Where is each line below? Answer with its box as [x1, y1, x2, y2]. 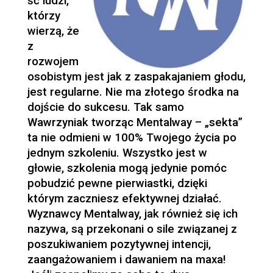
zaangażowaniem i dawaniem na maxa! [27, 253, 226, 267]
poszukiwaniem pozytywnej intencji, [27, 238, 211, 252]
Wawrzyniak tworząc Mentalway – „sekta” [27, 116, 243, 130]
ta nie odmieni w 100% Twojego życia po [27, 131, 236, 145]
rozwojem [27, 55, 79, 69]
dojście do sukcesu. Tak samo [27, 101, 184, 115]
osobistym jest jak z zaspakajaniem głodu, [27, 70, 246, 84]
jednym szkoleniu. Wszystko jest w [27, 146, 207, 160]
